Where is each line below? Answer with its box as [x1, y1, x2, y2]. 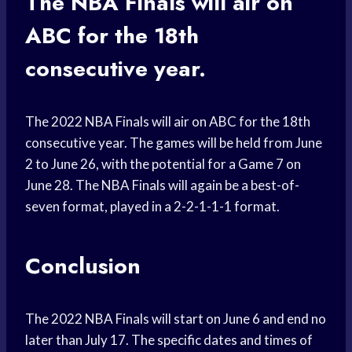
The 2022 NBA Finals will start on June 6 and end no [25, 310, 326, 328]
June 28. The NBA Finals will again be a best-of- [25, 177, 299, 194]
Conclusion [25, 250, 141, 283]
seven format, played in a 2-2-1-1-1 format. [25, 198, 280, 215]
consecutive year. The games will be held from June [25, 134, 322, 152]
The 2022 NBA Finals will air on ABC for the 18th [25, 113, 310, 130]
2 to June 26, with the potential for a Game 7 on [25, 156, 301, 173]
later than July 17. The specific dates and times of [25, 332, 313, 349]
